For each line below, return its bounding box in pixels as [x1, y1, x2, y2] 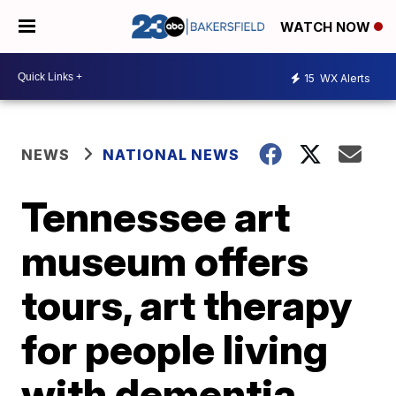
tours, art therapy [21, 280, 353, 330]
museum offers [21, 236, 309, 286]
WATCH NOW [280, 19, 374, 36]
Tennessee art [21, 192, 291, 241]
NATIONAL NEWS [103, 146, 240, 164]
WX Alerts [317, 71, 370, 85]
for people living [21, 324, 329, 374]
